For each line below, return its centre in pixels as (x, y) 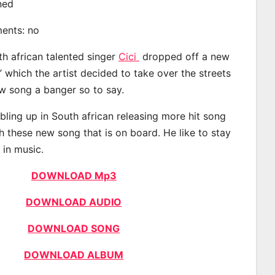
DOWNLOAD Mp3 (74, 175)
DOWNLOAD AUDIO (74, 202)
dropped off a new (184, 56)
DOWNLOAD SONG (74, 228)
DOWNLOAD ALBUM (74, 254)
